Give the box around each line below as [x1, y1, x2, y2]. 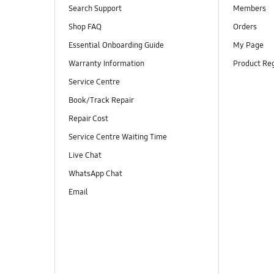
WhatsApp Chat [68, 169, 124, 179]
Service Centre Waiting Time [68, 132, 167, 143]
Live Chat [68, 150, 103, 161]
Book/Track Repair [68, 95, 134, 105]
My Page [232, 40, 264, 50]
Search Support [68, 3, 122, 13]
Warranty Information [68, 58, 144, 68]
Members [232, 3, 266, 13]
